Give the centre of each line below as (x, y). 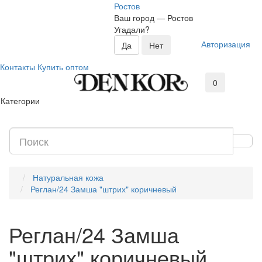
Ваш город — (141, 18)
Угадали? (132, 29)
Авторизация (226, 44)
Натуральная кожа (68, 177)
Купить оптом (63, 67)
